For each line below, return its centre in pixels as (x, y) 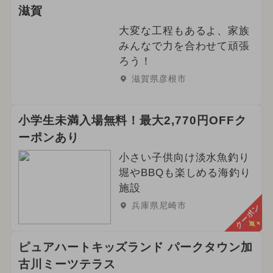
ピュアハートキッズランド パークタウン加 (135, 247)
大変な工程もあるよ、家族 (184, 31)
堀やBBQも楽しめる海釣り (185, 172)
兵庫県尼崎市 (159, 205)
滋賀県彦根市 (159, 79)
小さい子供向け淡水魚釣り (184, 157)
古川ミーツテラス (67, 264)
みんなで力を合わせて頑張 (184, 46)
